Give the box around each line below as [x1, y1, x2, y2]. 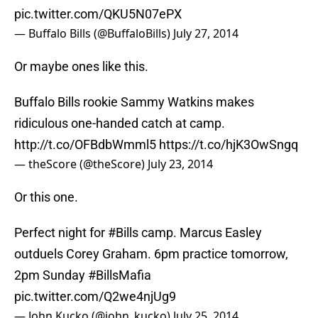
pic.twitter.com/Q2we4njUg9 [14, 289, 176, 305]
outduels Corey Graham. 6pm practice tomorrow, [14, 246, 288, 262]
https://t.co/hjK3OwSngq [159, 137, 298, 153]
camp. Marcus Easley [138, 225, 262, 241]
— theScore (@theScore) [14, 156, 148, 172]
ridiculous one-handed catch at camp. [14, 116, 225, 131]
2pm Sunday [14, 268, 88, 283]
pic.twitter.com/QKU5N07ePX [14, 6, 182, 22]
